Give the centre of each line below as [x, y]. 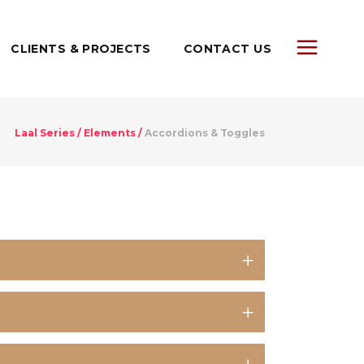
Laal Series [45, 132]
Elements [110, 132]
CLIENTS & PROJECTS [81, 48]
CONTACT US [227, 48]
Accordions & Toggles [205, 132]
